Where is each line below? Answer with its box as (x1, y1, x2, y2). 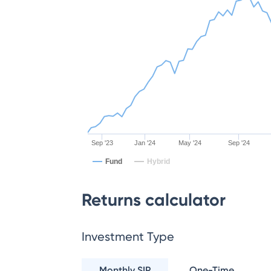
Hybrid (147, 157, 170, 166)
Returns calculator (82, 190, 226, 210)
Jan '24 (134, 139, 156, 146)
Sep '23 (91, 139, 114, 146)
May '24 (178, 139, 202, 146)
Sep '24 (228, 139, 250, 146)
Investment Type (82, 229, 174, 244)
